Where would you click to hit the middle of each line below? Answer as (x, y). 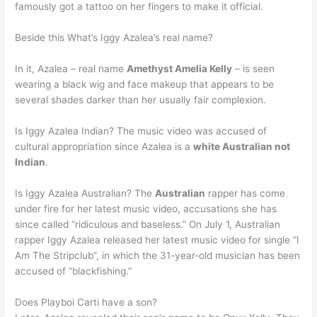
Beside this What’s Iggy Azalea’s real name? (114, 38)
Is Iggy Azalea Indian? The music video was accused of (141, 131)
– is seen (254, 69)
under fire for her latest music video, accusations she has (146, 208)
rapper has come (246, 193)
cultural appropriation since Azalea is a (104, 146)
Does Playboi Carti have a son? (86, 302)
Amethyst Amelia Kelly (180, 69)
